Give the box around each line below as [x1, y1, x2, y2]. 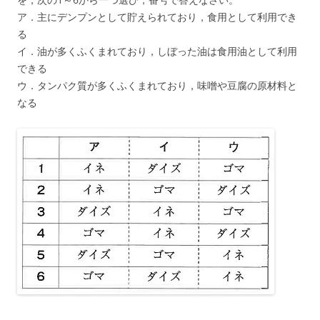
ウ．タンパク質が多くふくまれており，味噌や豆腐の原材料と [17, 78, 297, 92]
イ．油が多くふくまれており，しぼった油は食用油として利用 [17, 44, 297, 58]
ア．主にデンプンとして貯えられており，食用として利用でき [17, 9, 297, 24]
